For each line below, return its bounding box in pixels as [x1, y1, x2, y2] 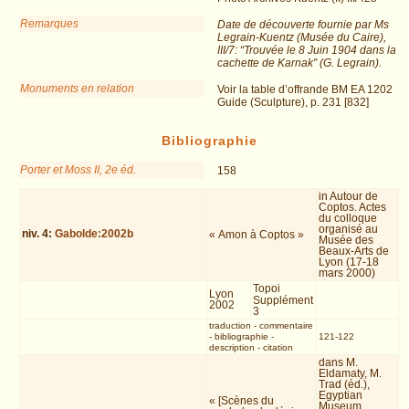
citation [262, 342, 293, 353]
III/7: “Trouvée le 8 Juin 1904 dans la [217, 43, 396, 57]
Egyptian [319, 389, 363, 403]
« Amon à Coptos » [209, 228, 305, 242]
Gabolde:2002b [55, 227, 134, 241]
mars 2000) [319, 267, 376, 280]
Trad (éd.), [319, 378, 371, 392]
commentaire [258, 320, 313, 331]
